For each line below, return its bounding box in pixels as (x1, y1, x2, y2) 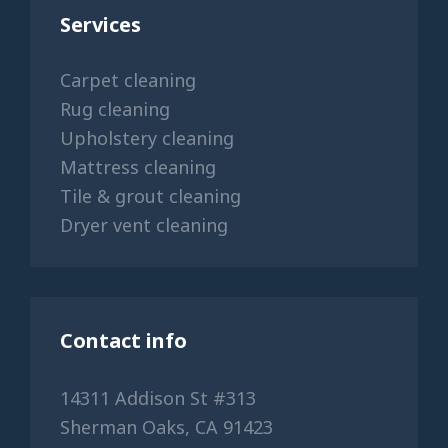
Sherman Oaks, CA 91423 (60, 414, 273, 439)
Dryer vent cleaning (60, 212, 228, 237)
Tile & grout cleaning (60, 183, 241, 208)
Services (60, 10, 141, 38)
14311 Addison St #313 (60, 385, 256, 410)
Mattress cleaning (60, 154, 216, 179)
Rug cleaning (60, 96, 170, 121)
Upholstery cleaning (60, 125, 234, 150)
